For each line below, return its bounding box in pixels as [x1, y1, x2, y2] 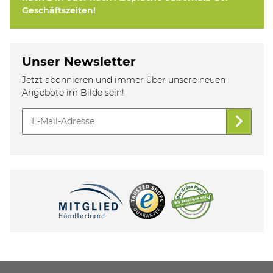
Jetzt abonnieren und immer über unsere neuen [22, 74, 225, 85]
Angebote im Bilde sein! [22, 87, 124, 98]
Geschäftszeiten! [22, 4, 96, 16]
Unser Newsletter [22, 54, 136, 69]
